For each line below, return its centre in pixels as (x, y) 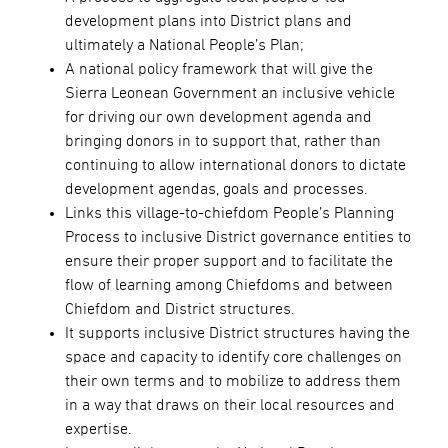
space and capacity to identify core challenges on (233, 356)
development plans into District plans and (208, 20)
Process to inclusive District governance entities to (237, 236)
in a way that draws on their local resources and (229, 404)
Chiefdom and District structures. (179, 308)
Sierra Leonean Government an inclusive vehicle (229, 92)
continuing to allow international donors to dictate (235, 164)
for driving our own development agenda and (218, 116)
